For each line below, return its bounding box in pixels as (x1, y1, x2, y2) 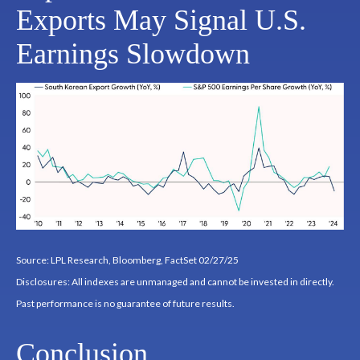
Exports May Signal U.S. (16, 3, 306, 36)
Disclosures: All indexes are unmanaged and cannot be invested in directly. (16, 276, 334, 288)
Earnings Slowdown (16, 37, 250, 70)
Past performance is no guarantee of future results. (16, 297, 235, 310)
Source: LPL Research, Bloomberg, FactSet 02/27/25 (16, 254, 239, 267)
